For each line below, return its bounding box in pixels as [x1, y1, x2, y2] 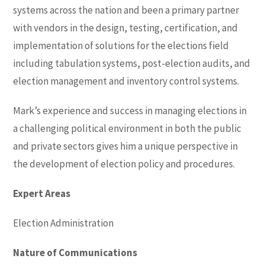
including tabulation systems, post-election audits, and [13, 56, 251, 70]
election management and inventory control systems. [13, 74, 240, 88]
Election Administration [13, 216, 114, 230]
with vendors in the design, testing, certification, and [13, 21, 238, 34]
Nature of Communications [13, 245, 138, 259]
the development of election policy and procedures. [13, 157, 235, 170]
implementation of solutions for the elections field [13, 38, 230, 52]
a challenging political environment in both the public [13, 121, 242, 135]
